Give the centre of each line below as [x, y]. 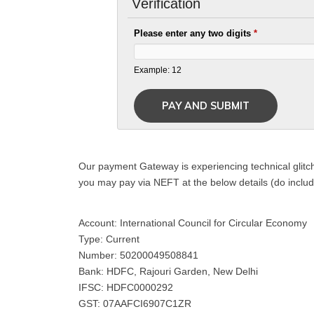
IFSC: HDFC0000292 [126, 287]
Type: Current [109, 239]
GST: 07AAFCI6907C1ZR [135, 303]
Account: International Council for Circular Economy [193, 223]
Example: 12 [158, 70]
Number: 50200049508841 [138, 255]
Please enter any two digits [194, 34]
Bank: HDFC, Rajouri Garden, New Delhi [168, 271]
